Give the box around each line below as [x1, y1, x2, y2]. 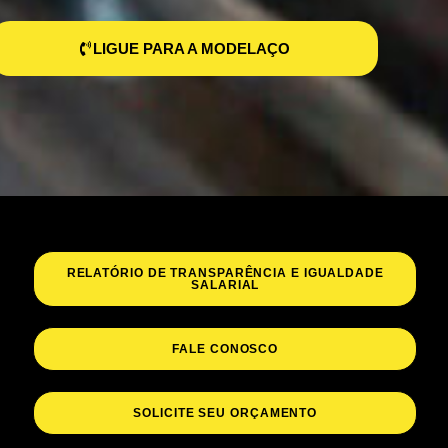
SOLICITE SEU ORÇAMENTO [133, 405, 318, 420]
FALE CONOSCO [172, 341, 279, 356]
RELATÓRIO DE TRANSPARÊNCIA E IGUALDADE [66, 265, 384, 280]
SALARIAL [191, 277, 260, 292]
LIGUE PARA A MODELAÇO [92, 39, 290, 57]
